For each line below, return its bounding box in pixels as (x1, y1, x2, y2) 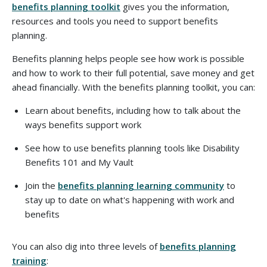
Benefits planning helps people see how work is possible (12, 52, 244, 64)
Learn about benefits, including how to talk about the (25, 104, 241, 116)
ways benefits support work (25, 118, 141, 131)
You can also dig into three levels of (12, 240, 160, 252)
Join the (25, 179, 58, 191)
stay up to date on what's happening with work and (25, 193, 234, 206)
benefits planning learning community (58, 179, 224, 191)
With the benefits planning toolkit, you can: (82, 80, 255, 93)
